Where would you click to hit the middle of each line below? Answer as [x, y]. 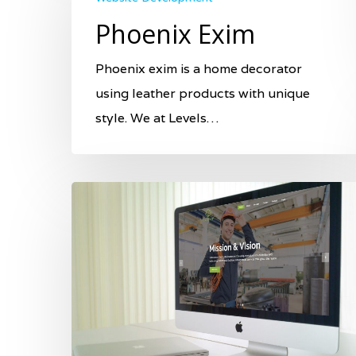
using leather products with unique [203, 93]
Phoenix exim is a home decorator [199, 68]
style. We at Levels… [157, 118]
